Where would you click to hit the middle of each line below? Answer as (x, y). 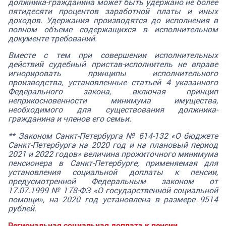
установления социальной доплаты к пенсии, (113, 172)
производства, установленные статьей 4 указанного (113, 82)
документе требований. (52, 38)
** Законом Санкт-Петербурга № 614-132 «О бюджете (113, 136)
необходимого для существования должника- (113, 109)
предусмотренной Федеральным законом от (113, 181)
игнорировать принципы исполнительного (113, 73)
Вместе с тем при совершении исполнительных (113, 55)
